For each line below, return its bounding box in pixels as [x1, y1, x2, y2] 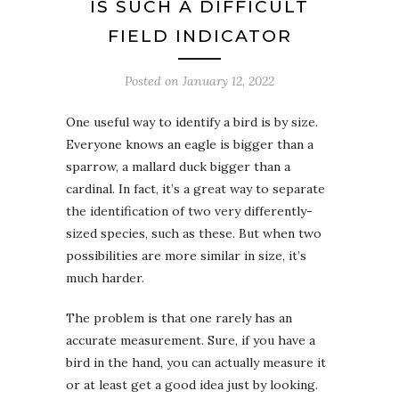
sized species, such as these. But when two [66, 224, 322, 241]
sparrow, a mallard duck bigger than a [66, 158, 290, 175]
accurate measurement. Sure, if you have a [66, 331, 315, 348]
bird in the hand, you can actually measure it [66, 354, 326, 370]
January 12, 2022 [183, 72, 274, 89]
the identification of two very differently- [66, 202, 313, 219]
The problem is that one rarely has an [66, 309, 292, 326]
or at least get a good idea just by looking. [66, 376, 318, 393]
